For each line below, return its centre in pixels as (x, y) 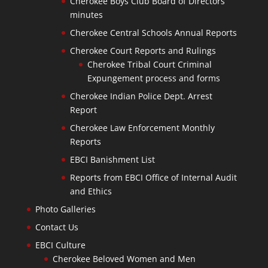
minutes (86, 15)
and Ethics (91, 191)
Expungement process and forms (153, 78)
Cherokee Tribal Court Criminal (149, 65)
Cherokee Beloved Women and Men (124, 259)
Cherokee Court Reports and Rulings (143, 51)
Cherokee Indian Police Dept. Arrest (141, 96)
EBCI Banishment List (112, 160)
